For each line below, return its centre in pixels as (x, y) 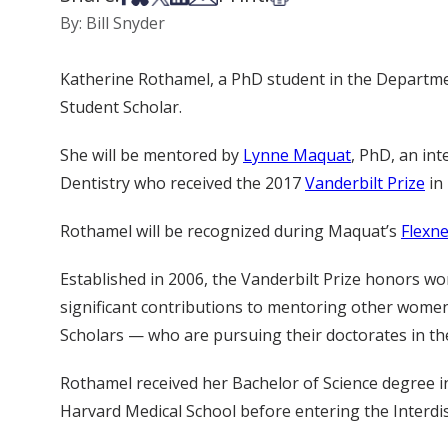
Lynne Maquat (297, 155)
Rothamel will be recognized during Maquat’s (230, 231)
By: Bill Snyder (112, 23)
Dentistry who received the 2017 (182, 183)
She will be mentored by (151, 155)
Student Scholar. (121, 107)
